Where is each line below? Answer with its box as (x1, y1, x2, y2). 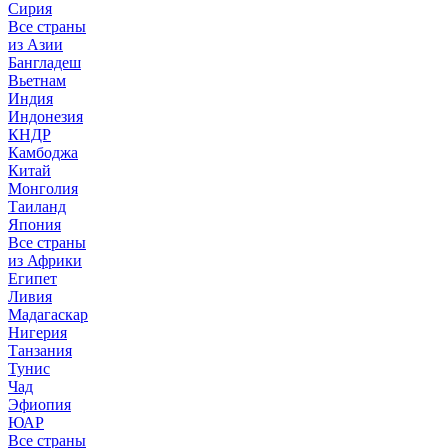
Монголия (8, 180, 78, 197)
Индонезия (8, 108, 83, 125)
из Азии (8, 36, 63, 53)
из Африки (8, 252, 82, 269)
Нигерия (8, 324, 67, 341)
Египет (8, 270, 57, 287)
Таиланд (8, 198, 66, 215)
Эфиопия (8, 396, 71, 413)
